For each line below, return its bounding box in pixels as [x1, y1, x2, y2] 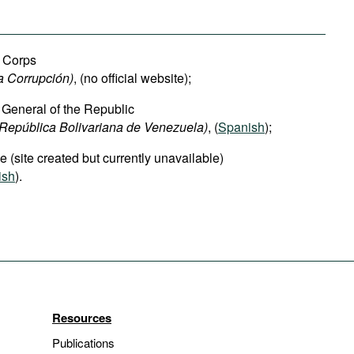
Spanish [218, 118, 265, 136]
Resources [52, 309, 111, 326]
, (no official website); [73, 69, 191, 87]
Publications [52, 334, 115, 351]
